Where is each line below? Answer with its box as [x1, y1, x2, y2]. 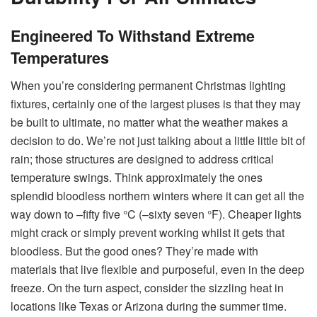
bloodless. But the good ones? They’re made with [11, 242, 258, 259]
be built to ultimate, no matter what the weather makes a [11, 113, 288, 130]
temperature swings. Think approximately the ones [11, 168, 263, 185]
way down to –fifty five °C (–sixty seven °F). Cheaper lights [11, 205, 301, 222]
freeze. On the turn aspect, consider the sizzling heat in [11, 279, 284, 296]
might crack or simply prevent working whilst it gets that [11, 224, 284, 241]
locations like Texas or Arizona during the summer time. [11, 297, 287, 314]
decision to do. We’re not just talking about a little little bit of [11, 132, 305, 149]
